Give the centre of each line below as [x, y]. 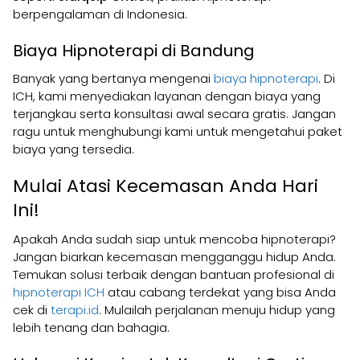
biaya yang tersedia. [74, 149]
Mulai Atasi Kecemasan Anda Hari [166, 186]
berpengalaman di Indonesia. [100, 14]
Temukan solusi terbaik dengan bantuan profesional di [174, 274]
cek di [32, 309]
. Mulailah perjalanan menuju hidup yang [217, 309]
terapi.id [75, 309]
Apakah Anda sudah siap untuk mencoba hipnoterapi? [174, 239]
